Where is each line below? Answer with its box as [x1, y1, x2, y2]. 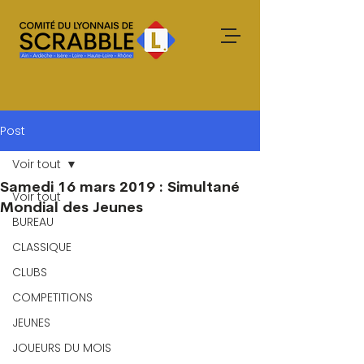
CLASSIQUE [12, 239, 71, 255]
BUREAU [12, 214, 54, 230]
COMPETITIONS [12, 289, 93, 305]
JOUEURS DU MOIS [12, 340, 111, 356]
